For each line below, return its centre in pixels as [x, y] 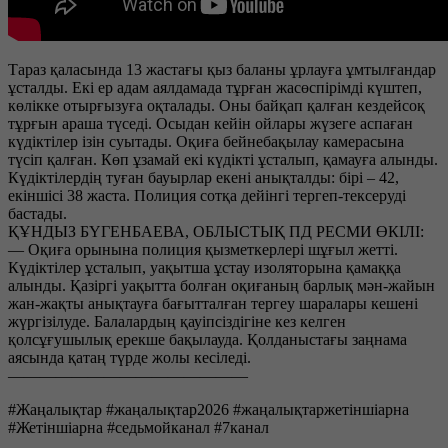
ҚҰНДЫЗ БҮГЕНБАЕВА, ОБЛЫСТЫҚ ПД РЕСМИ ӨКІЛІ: [216, 231]
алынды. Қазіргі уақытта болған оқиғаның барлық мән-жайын [221, 285]
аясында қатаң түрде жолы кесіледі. [129, 357]
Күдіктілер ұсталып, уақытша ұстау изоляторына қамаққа [204, 267]
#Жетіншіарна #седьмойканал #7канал [138, 427]
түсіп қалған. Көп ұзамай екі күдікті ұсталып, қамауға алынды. [223, 159]
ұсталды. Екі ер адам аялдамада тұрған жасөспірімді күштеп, [215, 87]
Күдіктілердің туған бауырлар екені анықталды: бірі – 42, [203, 177]
